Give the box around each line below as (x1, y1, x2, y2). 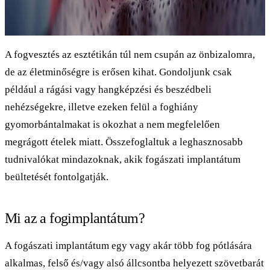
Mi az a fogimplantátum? (5, 210, 145, 226)
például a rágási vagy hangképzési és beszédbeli (5, 83, 212, 95)
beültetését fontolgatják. (5, 171, 108, 183)
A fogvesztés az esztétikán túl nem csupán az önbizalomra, (5, 48, 255, 60)
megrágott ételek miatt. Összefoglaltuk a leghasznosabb (5, 136, 243, 148)
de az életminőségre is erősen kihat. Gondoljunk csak (5, 66, 232, 78)
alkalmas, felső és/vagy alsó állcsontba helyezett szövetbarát (5, 257, 264, 269)
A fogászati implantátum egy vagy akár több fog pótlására (5, 239, 252, 251)
